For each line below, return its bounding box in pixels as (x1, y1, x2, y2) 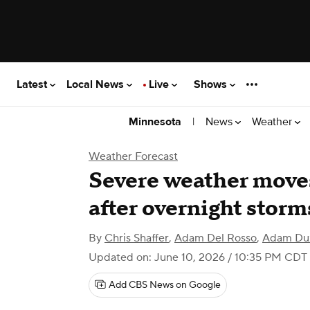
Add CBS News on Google (109, 279, 221, 291)
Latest (17, 77, 50, 91)
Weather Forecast (89, 149, 178, 163)
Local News (66, 77, 127, 91)
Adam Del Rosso (174, 231, 257, 245)
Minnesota (129, 115, 181, 129)
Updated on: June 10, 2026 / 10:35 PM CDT (89, 250, 307, 264)
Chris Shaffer (104, 231, 169, 245)
